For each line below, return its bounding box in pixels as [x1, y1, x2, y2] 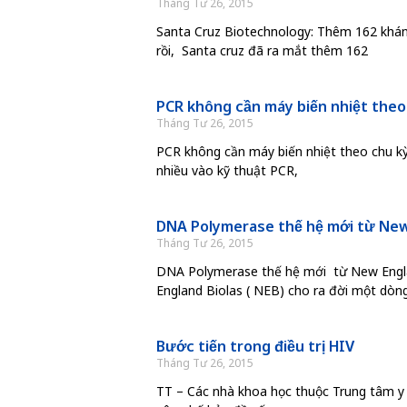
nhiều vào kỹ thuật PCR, [156, 161, 298, 179]
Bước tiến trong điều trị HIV [156, 335, 354, 356]
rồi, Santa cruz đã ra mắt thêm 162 [156, 41, 368, 59]
